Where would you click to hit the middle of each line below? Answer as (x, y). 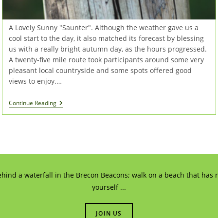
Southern (71, 103)
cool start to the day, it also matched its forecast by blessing (106, 38)
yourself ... (109, 187)
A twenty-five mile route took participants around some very (106, 59)
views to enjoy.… (35, 81)
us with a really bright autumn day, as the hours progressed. (108, 49)
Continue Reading (32, 103)
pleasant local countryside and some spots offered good (100, 70)
